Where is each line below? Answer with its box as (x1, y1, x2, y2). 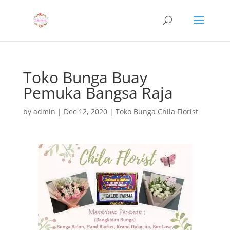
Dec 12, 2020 (63, 107, 107, 117)
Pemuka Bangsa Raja (23, 82, 173, 103)
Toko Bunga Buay (23, 67, 147, 88)
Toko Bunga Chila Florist (115, 107, 198, 117)
